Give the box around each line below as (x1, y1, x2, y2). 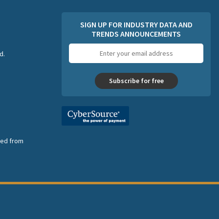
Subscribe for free (109, 76, 164, 86)
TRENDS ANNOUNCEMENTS (91, 29, 181, 39)
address (135, 52, 160, 62)
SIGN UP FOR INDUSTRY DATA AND (80, 20, 193, 30)
